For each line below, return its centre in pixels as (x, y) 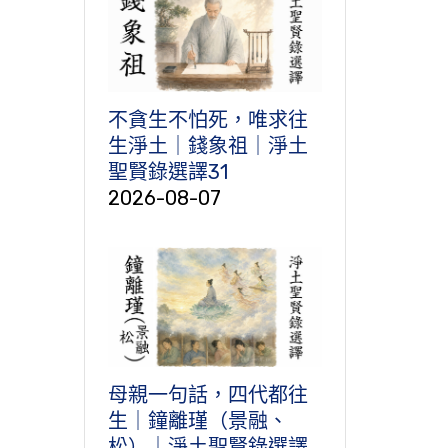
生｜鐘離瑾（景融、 (197, 421)
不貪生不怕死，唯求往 (207, 119)
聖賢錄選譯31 (167, 171)
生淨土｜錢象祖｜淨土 (207, 145)
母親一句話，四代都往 (207, 395)
